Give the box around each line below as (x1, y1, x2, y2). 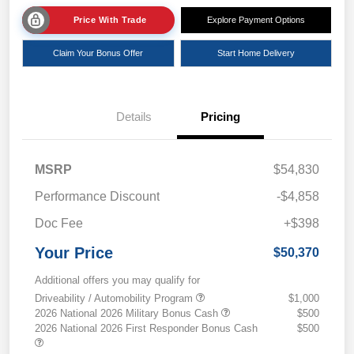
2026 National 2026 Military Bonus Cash (35, 307, 221, 320)
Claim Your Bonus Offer (53, 48, 144, 58)
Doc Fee (35, 217, 83, 231)
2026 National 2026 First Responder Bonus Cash (35, 322, 258, 335)
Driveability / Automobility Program (35, 292, 196, 305)
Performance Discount (35, 190, 160, 204)
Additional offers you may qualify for (35, 274, 200, 287)
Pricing (201, 110, 240, 124)
